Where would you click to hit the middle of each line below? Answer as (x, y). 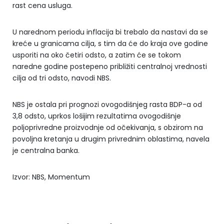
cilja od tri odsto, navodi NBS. (62, 78)
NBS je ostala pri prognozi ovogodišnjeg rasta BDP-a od (107, 104)
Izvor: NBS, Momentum (51, 177)
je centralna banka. (46, 150)
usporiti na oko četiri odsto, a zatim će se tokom (97, 55)
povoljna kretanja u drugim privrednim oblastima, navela (111, 139)
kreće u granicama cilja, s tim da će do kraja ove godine (110, 43)
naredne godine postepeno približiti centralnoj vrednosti (110, 66)
